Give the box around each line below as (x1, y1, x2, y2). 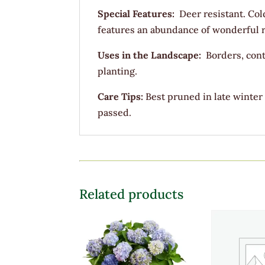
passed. (98, 106, 132, 118)
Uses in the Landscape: (98, 49, 204, 61)
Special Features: (98, 7, 180, 20)
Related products (79, 186, 184, 203)
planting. (98, 64, 138, 77)
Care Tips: (98, 90, 146, 102)
